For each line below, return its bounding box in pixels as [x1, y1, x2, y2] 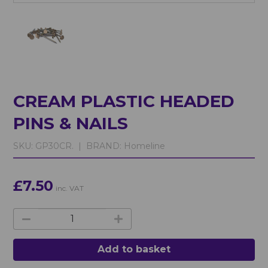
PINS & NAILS [13, 112, 129, 133]
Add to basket [98, 243, 170, 255]
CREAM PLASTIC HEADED [13, 90, 235, 111]
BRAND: [86, 140, 122, 151]
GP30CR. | [33, 140, 87, 151]
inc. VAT [56, 183, 84, 193]
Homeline [121, 140, 166, 151]
